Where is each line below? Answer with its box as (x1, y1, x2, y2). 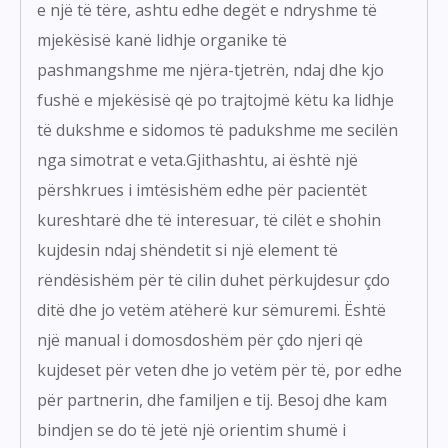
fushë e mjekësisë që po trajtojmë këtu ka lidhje (37, 89, 394, 112)
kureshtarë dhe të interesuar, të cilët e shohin (37, 209, 381, 232)
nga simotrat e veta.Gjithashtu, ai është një (37, 149, 358, 172)
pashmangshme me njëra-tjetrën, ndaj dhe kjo (37, 59, 384, 82)
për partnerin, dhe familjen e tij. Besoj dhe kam (37, 389, 387, 412)
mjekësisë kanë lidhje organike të (37, 29, 287, 52)
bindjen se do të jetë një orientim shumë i (37, 419, 346, 442)
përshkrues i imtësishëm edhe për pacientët (37, 179, 367, 202)
